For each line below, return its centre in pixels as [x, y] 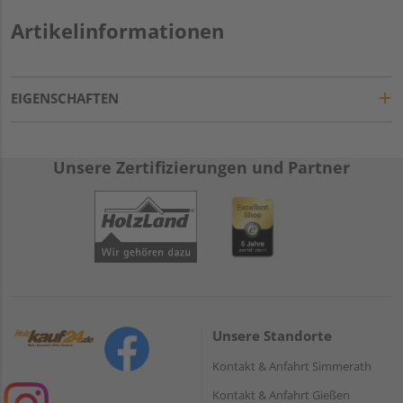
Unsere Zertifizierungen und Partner [201, 167]
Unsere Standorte [272, 335]
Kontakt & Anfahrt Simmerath [292, 366]
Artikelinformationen [117, 30]
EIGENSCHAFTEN [65, 98]
